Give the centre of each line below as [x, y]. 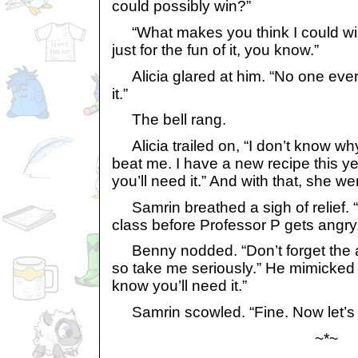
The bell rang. [169, 120]
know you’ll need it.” [179, 286]
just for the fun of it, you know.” [215, 50]
